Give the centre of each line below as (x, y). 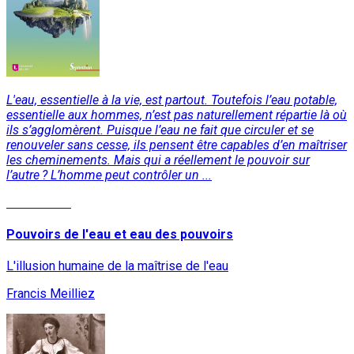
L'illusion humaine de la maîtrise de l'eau (117, 266)
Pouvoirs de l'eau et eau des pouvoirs (120, 234)
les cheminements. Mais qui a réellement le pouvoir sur (158, 160)
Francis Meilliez (51, 294)
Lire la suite (39, 202)
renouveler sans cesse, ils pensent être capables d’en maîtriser (177, 145)
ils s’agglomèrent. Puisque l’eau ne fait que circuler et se (160, 130)
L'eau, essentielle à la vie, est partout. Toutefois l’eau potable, (172, 100)
